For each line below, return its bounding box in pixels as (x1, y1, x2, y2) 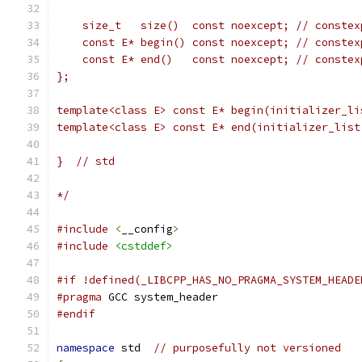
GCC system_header (102, 290, 218, 304)
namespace (57, 341, 115, 355)
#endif (57, 307, 95, 321)
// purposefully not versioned (154, 341, 341, 355)
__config (121, 222, 173, 236)
